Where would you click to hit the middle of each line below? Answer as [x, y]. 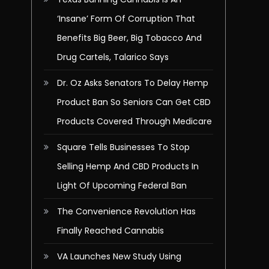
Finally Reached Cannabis [110, 231]
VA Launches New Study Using [119, 256]
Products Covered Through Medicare [134, 121]
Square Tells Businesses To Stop [123, 147]
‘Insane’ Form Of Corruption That [126, 19]
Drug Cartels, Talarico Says [113, 57]
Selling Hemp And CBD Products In [128, 166]
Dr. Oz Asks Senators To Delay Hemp [133, 83]
